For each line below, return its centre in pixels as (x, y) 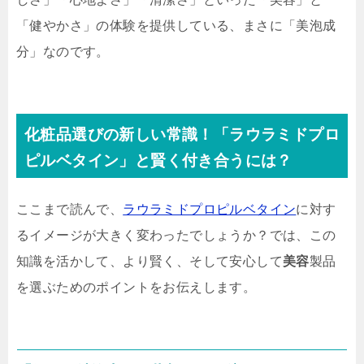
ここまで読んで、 (70, 209)
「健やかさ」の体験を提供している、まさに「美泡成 (176, 26)
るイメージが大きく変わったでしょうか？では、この (176, 235)
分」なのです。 (63, 52)
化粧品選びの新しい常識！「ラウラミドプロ (182, 134)
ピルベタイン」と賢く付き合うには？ (158, 160)
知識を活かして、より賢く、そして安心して (149, 261)
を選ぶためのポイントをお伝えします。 (136, 287)
